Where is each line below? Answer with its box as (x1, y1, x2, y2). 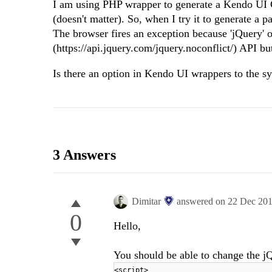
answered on (177, 196, 228, 207)
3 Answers (53, 147, 116, 163)
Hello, (114, 220, 141, 233)
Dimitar (132, 196, 161, 207)
